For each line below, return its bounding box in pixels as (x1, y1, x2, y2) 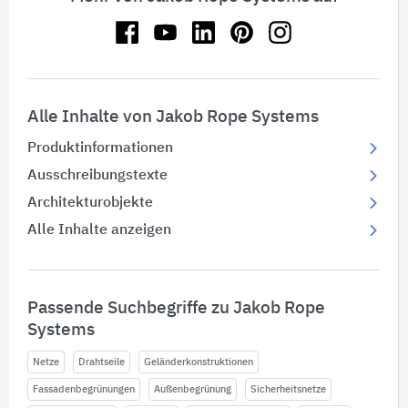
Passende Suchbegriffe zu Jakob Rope (27, 300, 325, 318)
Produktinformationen (27, 141, 173, 157)
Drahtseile (78, 357, 125, 368)
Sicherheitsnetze (250, 384, 326, 395)
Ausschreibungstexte (27, 168, 168, 184)
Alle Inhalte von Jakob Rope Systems (27, 108, 319, 127)
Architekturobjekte (27, 196, 153, 211)
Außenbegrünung (154, 384, 231, 395)
